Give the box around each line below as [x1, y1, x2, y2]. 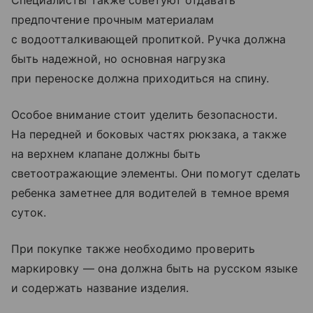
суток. [11, 205, 47, 220]
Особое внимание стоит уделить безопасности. [11, 108, 278, 122]
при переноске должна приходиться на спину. [11, 71, 270, 86]
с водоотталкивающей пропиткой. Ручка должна [11, 32, 286, 47]
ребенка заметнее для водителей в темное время [11, 186, 290, 201]
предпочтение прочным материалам [11, 13, 214, 27]
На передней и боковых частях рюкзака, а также [11, 127, 287, 142]
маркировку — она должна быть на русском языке [11, 261, 298, 276]
